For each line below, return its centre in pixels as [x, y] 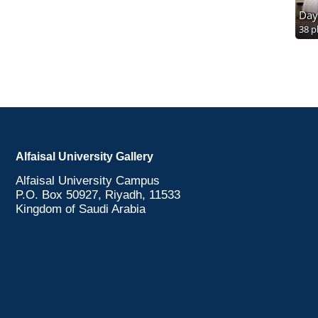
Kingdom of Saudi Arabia [81, 209]
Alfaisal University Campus [88, 181]
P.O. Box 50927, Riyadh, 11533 [98, 195]
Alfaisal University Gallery [84, 157]
